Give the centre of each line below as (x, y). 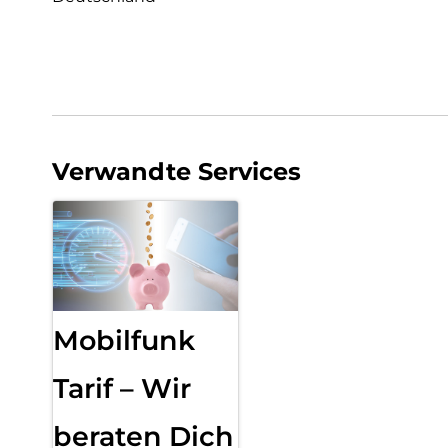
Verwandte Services (176, 171)
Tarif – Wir (122, 388)
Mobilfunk (124, 340)
